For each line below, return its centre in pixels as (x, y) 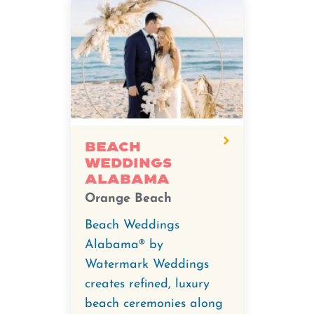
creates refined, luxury (147, 284)
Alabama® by (124, 245)
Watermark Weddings (147, 265)
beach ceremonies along (154, 304)
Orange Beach (128, 199)
